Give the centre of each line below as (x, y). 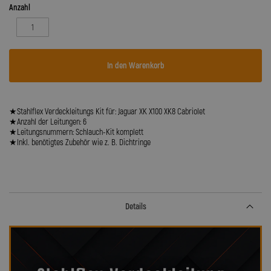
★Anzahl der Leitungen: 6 (48, 122)
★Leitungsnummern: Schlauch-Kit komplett (76, 132)
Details (135, 207)
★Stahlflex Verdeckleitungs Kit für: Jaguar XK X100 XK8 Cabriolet (107, 112)
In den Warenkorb (135, 66)
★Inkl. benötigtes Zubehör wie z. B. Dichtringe (80, 142)
